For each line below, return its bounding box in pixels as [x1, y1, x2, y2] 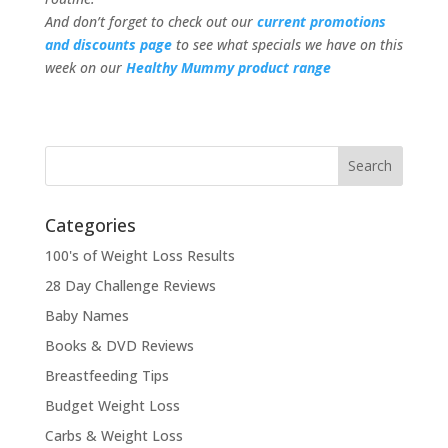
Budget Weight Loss [44, 395, 180, 415]
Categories [44, 212, 136, 237]
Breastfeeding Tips [44, 365, 169, 385]
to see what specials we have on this [175, 34, 403, 54]
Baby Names [44, 305, 129, 325]
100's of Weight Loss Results [44, 245, 235, 265]
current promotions [256, 11, 386, 31]
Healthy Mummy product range [125, 57, 331, 77]
